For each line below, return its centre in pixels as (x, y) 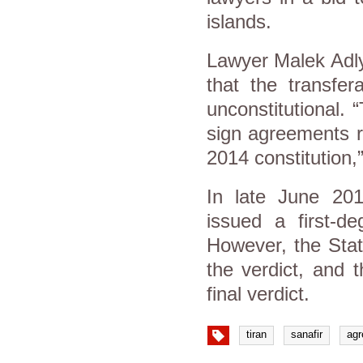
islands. (239, 21)
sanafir (306, 334)
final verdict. (258, 294)
